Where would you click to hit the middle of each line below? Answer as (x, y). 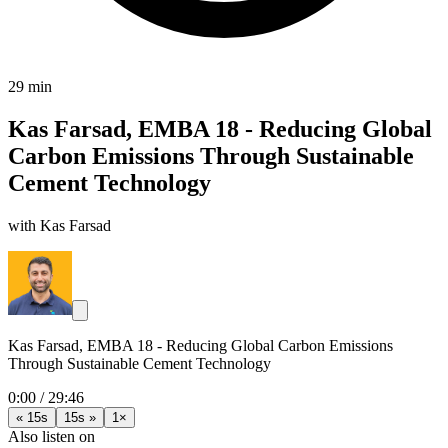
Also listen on (51, 436)
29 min (30, 86)
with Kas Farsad (59, 225)
